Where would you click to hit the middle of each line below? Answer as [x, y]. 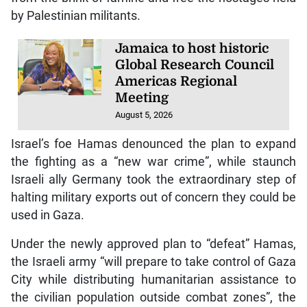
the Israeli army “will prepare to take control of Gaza [153, 261]
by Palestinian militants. [75, 16]
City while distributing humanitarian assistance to [153, 279]
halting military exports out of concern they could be [153, 197]
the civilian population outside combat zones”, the [153, 297]
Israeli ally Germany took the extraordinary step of [153, 179]
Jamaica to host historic [192, 49]
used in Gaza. [47, 215]
